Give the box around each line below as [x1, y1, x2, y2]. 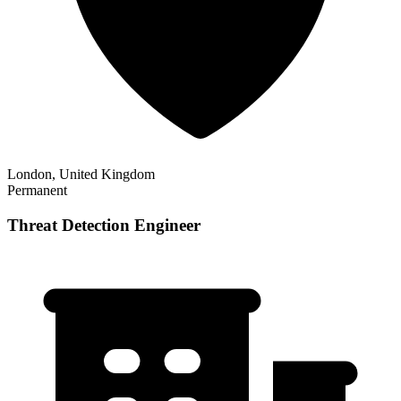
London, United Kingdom [7, 166, 155, 183]
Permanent [7, 183, 67, 199]
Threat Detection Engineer [7, 216, 200, 235]
